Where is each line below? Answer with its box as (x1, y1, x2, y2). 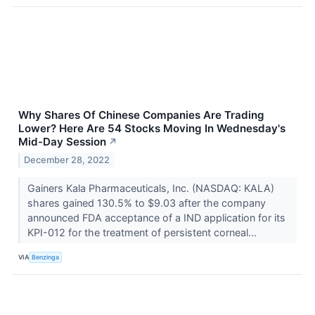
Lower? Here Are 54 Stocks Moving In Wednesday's (18, 122, 285, 136)
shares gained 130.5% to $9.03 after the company (27, 196, 266, 209)
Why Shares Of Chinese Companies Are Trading (18, 108, 264, 122)
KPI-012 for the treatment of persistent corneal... (27, 226, 259, 238)
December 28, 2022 (24, 154, 110, 165)
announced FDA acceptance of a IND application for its (27, 211, 285, 224)
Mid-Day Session (18, 135, 106, 149)
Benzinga (32, 253, 60, 262)
